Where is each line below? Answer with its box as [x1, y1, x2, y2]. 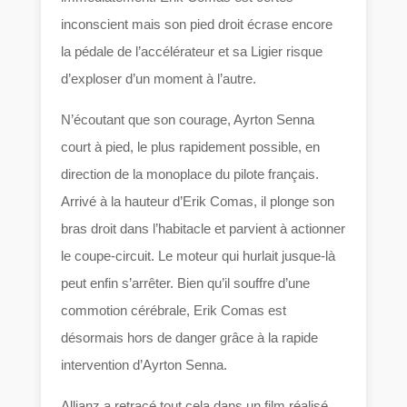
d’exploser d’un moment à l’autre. [61, 71, 257, 87]
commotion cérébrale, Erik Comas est [61, 303, 287, 319]
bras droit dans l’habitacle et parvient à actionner [61, 221, 346, 237]
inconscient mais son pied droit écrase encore [61, 16, 333, 33]
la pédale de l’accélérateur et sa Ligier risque [61, 44, 323, 60]
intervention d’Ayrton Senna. [61, 357, 228, 373]
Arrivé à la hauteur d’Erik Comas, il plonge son [61, 194, 335, 210]
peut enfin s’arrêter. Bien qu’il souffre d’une [61, 275, 311, 292]
